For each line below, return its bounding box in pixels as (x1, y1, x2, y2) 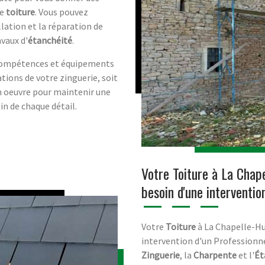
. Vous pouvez (35, 6, 88, 18)
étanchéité (28, 34, 72, 47)
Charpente (193, 248, 237, 261)
